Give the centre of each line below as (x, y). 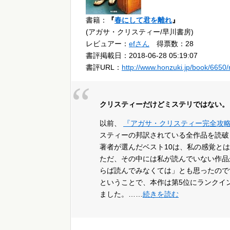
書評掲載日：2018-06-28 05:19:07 (142, 56)
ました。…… (121, 194)
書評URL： (104, 68)
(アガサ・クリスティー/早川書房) (140, 32)
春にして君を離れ (143, 20)
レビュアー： (107, 44)
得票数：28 (171, 44)
